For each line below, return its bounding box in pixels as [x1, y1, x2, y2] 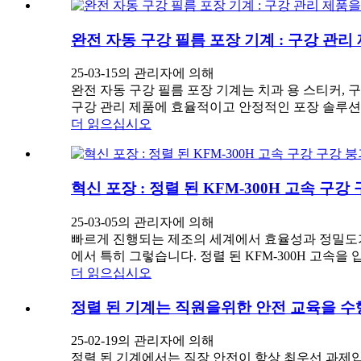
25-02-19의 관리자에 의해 [71, 334, 214, 348]
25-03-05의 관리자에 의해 [71, 214, 214, 229]
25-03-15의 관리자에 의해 [71, 66, 214, 81]
